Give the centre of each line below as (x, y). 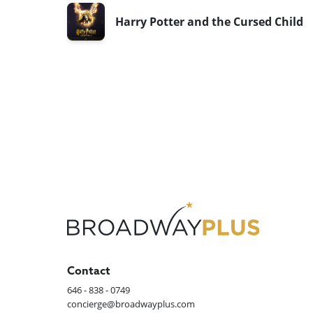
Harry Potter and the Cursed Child (210, 21)
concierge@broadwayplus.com (131, 304)
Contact (89, 272)
